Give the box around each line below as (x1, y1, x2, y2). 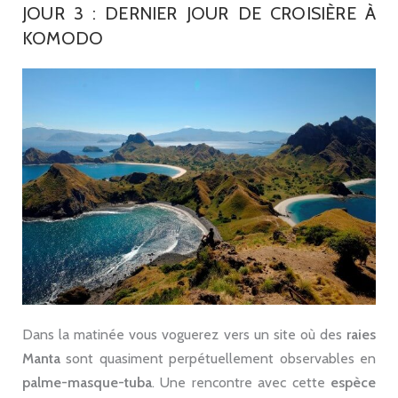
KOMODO (22, 28, 104, 50)
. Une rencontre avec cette (152, 373, 330, 391)
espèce (330, 373, 376, 391)
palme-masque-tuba (22, 373, 152, 391)
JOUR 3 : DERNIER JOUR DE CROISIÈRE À (22, 3, 376, 25)
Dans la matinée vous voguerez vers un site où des (22, 325, 346, 343)
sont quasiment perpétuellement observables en (60, 349, 376, 367)
